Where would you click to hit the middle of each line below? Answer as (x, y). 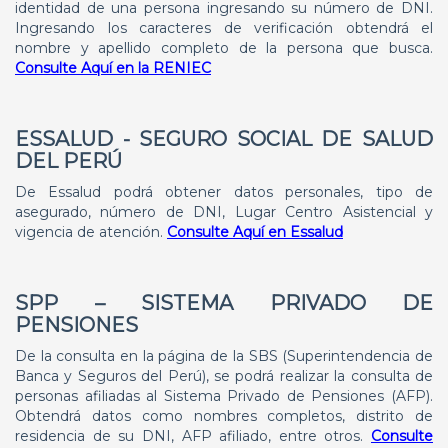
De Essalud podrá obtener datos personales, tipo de (224, 192)
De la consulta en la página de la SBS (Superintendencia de (224, 356)
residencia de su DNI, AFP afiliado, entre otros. (193, 436)
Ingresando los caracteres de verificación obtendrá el (224, 28)
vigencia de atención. (91, 232)
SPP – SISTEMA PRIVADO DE (224, 303)
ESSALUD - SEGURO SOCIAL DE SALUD (224, 139)
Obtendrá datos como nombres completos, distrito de (224, 416)
